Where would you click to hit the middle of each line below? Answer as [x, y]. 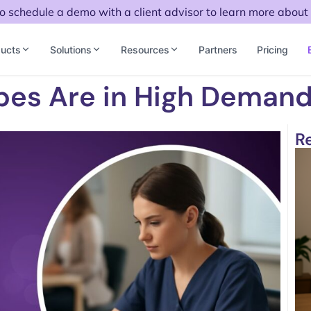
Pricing [272, 49]
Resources [145, 49]
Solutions [70, 49]
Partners [218, 49]
